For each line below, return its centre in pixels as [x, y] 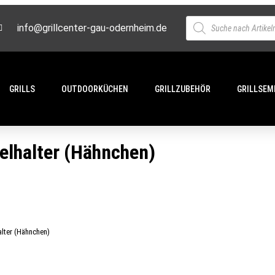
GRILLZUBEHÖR [182, 89]
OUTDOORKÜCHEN [95, 89]
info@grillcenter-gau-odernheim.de [92, 28]
